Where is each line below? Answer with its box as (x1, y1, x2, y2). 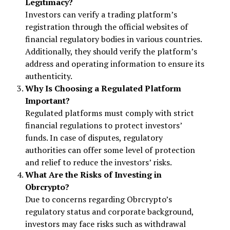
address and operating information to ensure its (25, 58, 204, 70)
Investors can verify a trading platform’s (25, 9, 177, 21)
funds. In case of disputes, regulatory (25, 132, 163, 144)
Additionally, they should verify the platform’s (25, 46, 197, 57)
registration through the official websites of (25, 21, 188, 33)
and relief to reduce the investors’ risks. (25, 157, 172, 168)
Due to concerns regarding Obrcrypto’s (25, 194, 172, 205)
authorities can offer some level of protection (25, 144, 195, 156)
